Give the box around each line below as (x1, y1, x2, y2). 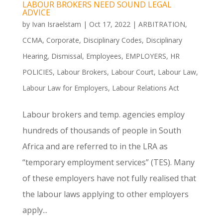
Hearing (22, 51, 47, 61)
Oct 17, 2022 (89, 19, 130, 29)
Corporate (46, 35, 79, 45)
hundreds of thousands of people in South (22, 125, 181, 136)
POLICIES (22, 67, 53, 77)
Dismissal (51, 51, 82, 61)
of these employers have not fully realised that (22, 173, 196, 184)
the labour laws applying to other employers (22, 189, 189, 200)
